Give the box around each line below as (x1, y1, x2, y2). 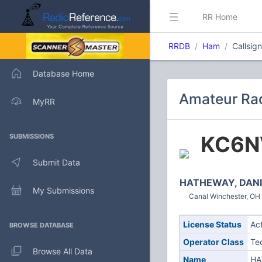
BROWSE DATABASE (9, 221, 74, 229)
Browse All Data (33, 246, 92, 256)
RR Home (202, 11, 237, 22)
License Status (182, 219, 242, 229)
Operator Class (182, 237, 244, 247)
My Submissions (33, 185, 94, 195)
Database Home (33, 68, 94, 78)
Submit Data (33, 157, 80, 167)
